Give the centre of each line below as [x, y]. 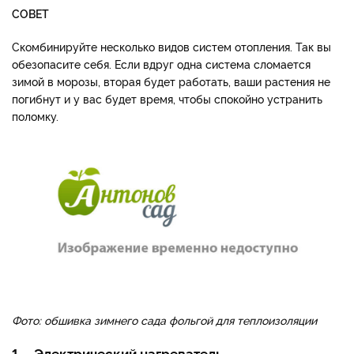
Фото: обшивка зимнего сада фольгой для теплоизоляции [164, 320]
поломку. [35, 115]
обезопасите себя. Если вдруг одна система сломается [161, 63]
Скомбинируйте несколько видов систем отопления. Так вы [171, 46]
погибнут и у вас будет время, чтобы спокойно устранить [167, 98]
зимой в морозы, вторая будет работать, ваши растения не [171, 81]
